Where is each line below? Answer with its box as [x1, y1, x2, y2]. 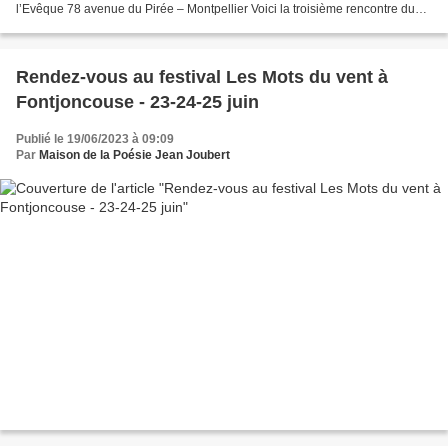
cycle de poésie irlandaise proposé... [16, 17, 215, 32]
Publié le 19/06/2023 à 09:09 [16, 131, 174, 146]
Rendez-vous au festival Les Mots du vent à [16, 66, 388, 87]
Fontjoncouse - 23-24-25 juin [16, 91, 259, 112]
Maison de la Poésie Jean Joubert [39, 147, 230, 162]
